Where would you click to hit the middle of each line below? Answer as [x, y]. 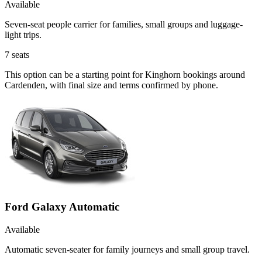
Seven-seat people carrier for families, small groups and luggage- [124, 24]
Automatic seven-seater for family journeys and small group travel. [127, 250]
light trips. [23, 35]
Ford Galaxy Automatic [62, 207]
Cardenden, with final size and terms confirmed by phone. [111, 85]
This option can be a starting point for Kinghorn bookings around [125, 74]
